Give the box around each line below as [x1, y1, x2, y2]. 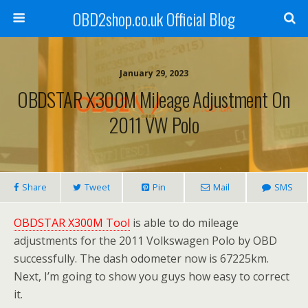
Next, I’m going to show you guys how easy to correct [14, 269, 289, 284]
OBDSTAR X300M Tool [14, 215, 130, 230]
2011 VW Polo [109, 110, 199, 139]
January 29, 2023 [120, 67, 188, 79]
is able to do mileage [130, 215, 239, 230]
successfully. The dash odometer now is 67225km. [14, 251, 269, 266]
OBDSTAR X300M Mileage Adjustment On [17, 85, 291, 113]
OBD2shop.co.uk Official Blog [73, 6, 235, 31]
